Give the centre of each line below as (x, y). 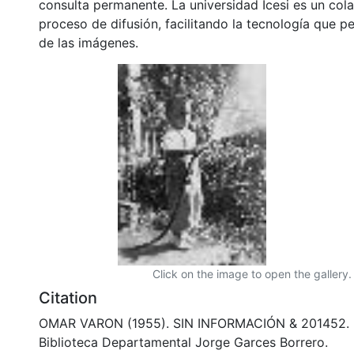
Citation (68, 298)
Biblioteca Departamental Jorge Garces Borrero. (183, 342)
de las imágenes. (88, 42)
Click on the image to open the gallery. (252, 273)
